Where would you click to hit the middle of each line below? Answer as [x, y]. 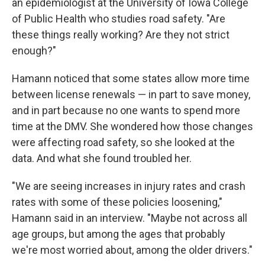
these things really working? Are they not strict [121, 35]
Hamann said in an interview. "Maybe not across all [130, 218]
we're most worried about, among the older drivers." [132, 250]
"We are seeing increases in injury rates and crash [129, 186]
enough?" [34, 51]
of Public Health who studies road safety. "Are [119, 19]
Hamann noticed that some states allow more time [131, 78]
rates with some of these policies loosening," [117, 202]
